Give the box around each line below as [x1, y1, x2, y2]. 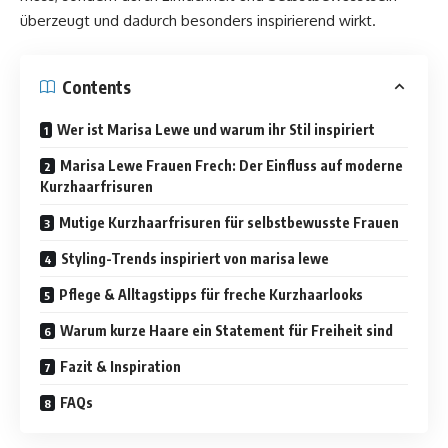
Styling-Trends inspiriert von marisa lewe [61, 250, 329, 267]
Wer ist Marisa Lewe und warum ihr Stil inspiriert [57, 121, 375, 138]
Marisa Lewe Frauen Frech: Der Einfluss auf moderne [60, 157, 403, 174]
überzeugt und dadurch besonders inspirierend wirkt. [20, 10, 376, 30]
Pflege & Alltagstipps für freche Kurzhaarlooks [59, 286, 363, 303]
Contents [62, 75, 131, 98]
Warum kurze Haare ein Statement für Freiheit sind [60, 322, 393, 339]
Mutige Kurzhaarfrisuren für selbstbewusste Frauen [59, 214, 399, 231]
